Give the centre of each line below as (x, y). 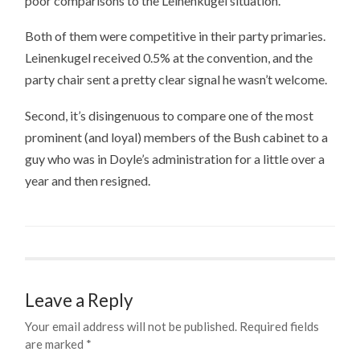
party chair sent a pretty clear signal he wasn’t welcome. (176, 80)
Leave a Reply (80, 300)
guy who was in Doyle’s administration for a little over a (175, 158)
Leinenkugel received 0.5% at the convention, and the (169, 58)
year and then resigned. (88, 180)
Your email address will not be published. (131, 326)
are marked (56, 344)
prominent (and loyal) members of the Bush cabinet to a (177, 137)
